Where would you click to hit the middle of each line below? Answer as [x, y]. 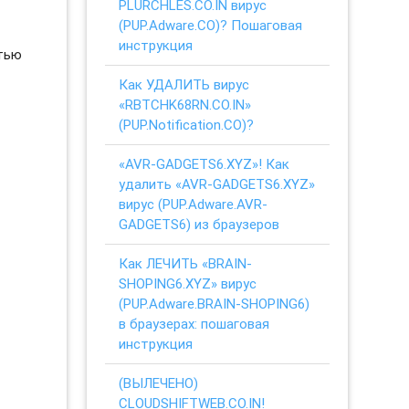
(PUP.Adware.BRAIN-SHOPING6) [215, 303]
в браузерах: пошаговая [194, 323]
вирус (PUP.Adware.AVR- [194, 204]
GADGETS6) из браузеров [199, 224]
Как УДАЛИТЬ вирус [184, 84]
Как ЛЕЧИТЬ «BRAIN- [186, 263]
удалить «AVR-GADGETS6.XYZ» [217, 184]
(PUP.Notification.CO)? [187, 124]
